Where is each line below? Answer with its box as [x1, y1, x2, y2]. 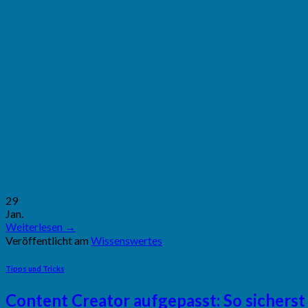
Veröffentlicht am [5, 233, 91, 247]
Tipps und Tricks [5, 263, 65, 273]
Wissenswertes [91, 233, 162, 247]
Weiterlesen [5, 219, 65, 233]
